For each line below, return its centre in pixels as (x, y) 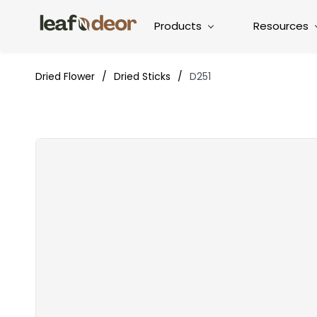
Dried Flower (65, 76)
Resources (281, 25)
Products (178, 25)
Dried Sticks (142, 76)
